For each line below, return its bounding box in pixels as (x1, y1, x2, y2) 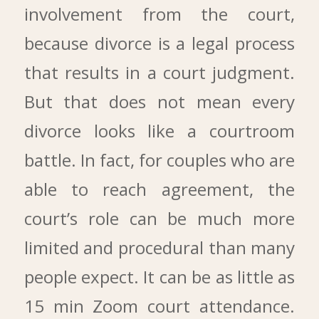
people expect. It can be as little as (23, 265, 296, 289)
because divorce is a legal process (23, 31, 296, 56)
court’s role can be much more (23, 206, 296, 231)
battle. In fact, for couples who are (23, 148, 296, 172)
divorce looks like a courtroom (23, 119, 296, 143)
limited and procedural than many (23, 236, 296, 260)
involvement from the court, (23, 2, 296, 26)
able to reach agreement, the (23, 177, 296, 202)
